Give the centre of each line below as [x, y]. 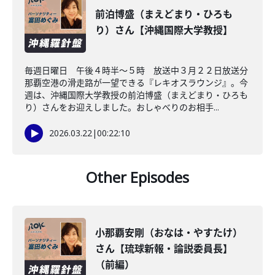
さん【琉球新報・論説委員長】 [164, 249]
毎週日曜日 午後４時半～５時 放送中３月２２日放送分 [136, 70]
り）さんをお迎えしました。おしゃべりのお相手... [122, 107]
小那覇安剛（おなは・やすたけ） [169, 233]
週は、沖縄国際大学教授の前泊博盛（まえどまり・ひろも [136, 95]
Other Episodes [137, 177]
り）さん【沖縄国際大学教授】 [164, 30]
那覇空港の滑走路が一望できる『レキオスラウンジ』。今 [136, 83]
